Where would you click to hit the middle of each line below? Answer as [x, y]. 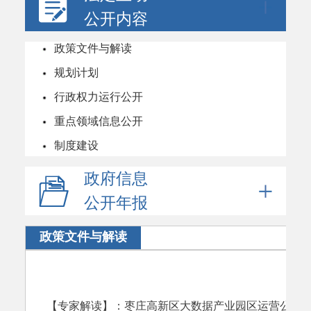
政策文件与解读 [92, 48]
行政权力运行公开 [97, 97]
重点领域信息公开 [97, 121]
